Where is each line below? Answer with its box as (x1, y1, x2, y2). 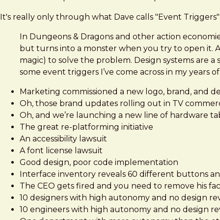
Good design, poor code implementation (20, 157, 178, 167)
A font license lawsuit (20, 145, 103, 155)
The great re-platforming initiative (20, 122, 153, 132)
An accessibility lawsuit (20, 134, 107, 143)
